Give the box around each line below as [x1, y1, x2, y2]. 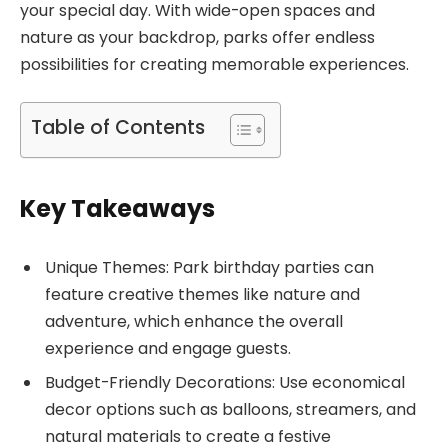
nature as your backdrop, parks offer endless [20, 25, 375, 49]
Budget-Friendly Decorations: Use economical [45, 371, 405, 395]
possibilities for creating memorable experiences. [20, 52, 409, 76]
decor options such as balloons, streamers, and [45, 398, 416, 422]
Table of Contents [31, 114, 205, 142]
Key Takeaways [20, 191, 215, 225]
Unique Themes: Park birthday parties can [45, 256, 374, 280]
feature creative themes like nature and [45, 283, 360, 307]
